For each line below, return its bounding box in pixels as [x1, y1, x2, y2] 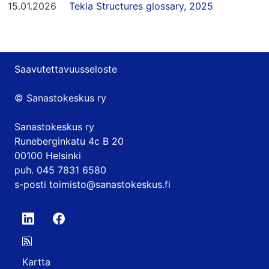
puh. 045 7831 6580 [14, 164, 106, 176]
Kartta [22, 256, 50, 268]
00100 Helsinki [14, 150, 81, 162]
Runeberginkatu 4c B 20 [14, 135, 124, 147]
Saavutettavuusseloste [14, 63, 117, 75]
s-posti [14, 178, 49, 190]
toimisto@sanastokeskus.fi [49, 178, 171, 190]
